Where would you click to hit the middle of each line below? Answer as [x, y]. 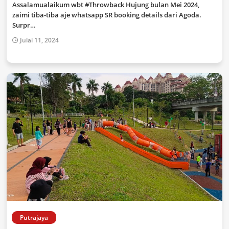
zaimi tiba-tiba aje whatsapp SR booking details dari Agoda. [107, 15]
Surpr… [24, 25]
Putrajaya [34, 217]
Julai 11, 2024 [39, 40]
